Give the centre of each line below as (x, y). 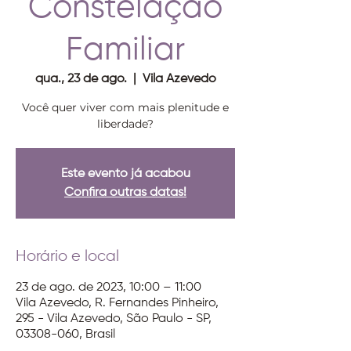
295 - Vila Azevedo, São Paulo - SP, (114, 319)
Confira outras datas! (125, 193)
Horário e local (67, 257)
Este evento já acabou (125, 174)
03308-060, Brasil (65, 335)
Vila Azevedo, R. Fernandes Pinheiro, (117, 303)
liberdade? (125, 124)
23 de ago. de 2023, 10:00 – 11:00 (109, 288)
